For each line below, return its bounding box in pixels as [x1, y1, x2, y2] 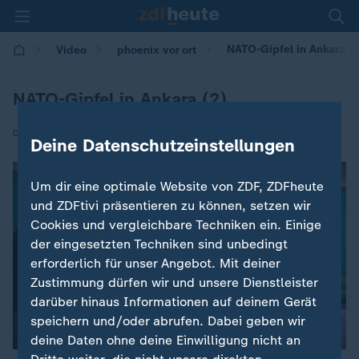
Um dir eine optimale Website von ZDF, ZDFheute [30, 179, 325, 195]
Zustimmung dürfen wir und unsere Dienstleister [30, 275, 318, 291]
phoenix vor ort [117, 42, 196, 57]
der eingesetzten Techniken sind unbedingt [30, 236, 288, 252]
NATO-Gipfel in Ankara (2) [13, 88, 227, 110]
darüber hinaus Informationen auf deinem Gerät [30, 294, 317, 310]
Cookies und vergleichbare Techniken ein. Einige [30, 217, 322, 233]
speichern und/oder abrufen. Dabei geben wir [30, 313, 305, 329]
